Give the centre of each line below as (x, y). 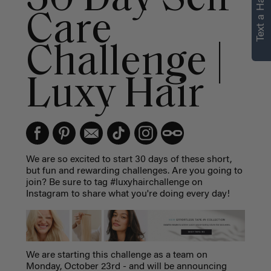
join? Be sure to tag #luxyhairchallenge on (114, 182)
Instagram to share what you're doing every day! (129, 194)
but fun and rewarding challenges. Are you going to (134, 171)
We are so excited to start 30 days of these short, (129, 159)
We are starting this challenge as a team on (116, 255)
